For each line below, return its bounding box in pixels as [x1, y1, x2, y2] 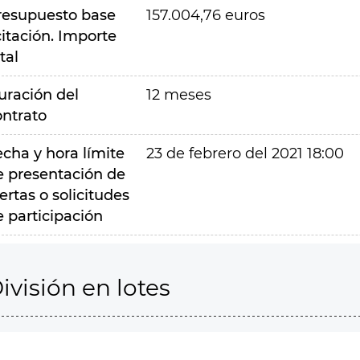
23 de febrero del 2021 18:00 [145, 145, 344, 162]
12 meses [145, 86, 211, 104]
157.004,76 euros [145, 6, 265, 24]
